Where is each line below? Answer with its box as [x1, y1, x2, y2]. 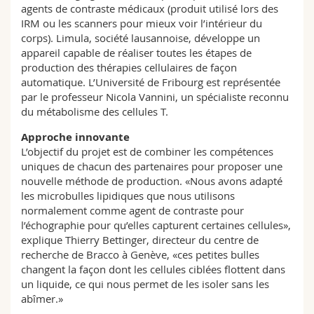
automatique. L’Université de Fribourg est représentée [21, 75, 280, 89]
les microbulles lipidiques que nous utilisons [21, 189, 235, 203]
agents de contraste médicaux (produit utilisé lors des [21, 1, 278, 15]
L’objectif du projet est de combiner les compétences [21, 144, 273, 158]
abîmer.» [21, 292, 63, 306]
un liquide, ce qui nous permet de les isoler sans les [21, 277, 269, 291]
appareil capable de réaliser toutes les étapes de [21, 46, 252, 60]
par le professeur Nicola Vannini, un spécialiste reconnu [21, 90, 289, 104]
